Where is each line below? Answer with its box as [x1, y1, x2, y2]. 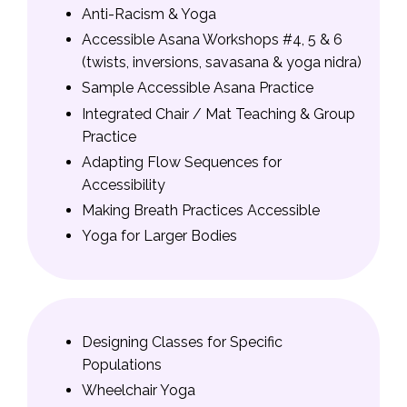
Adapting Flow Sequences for [82, 153, 282, 171]
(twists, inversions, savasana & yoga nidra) [82, 54, 362, 72]
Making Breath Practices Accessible [82, 201, 320, 219]
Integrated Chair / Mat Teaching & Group [82, 104, 355, 123]
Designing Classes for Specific [82, 333, 283, 352]
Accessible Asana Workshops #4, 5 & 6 [82, 31, 342, 49]
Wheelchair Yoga [82, 382, 195, 400]
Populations [82, 356, 162, 374]
